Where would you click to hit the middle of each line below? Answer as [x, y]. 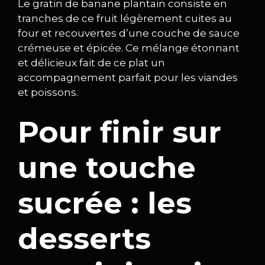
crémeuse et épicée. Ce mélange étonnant [129, 48]
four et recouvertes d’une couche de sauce [129, 33]
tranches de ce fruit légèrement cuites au [125, 18]
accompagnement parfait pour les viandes [128, 77]
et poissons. [48, 92]
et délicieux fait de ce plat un [91, 62]
